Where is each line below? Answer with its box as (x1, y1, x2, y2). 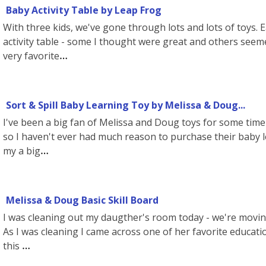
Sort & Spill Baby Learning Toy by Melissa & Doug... (6, 99, 245, 112)
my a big (3, 144, 40, 157)
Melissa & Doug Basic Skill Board (6, 194, 159, 207)
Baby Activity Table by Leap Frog (6, 4, 161, 17)
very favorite (3, 49, 59, 62)
